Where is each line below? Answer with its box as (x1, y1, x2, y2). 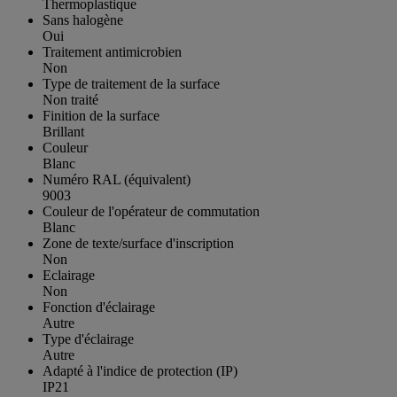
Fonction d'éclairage (43, 300, 155, 315)
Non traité (43, 92, 98, 108)
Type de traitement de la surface (43, 76, 220, 92)
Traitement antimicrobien (43, 44, 182, 60)
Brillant (43, 124, 84, 140)
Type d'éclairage (43, 331, 134, 347)
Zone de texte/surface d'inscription (43, 236, 234, 252)
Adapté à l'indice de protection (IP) (43, 363, 237, 379)
